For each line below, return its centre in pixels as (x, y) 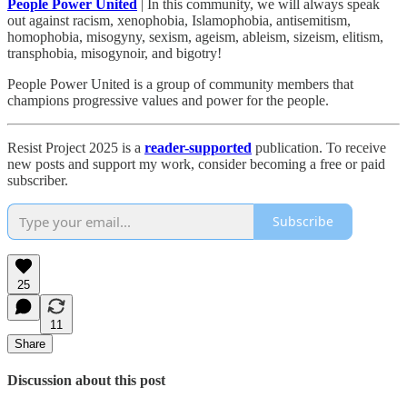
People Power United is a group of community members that (180, 84)
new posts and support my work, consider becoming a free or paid (196, 164)
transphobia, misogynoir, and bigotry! (114, 53)
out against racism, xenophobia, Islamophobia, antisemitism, (179, 20)
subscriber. (38, 180)
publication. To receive (319, 147)
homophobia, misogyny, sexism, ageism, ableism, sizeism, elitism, (195, 36)
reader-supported (198, 147)
